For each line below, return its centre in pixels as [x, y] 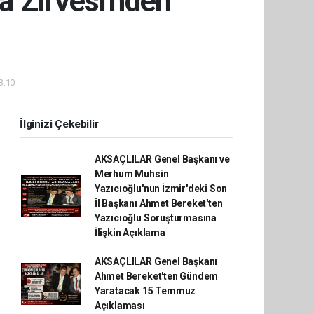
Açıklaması [120, 305]
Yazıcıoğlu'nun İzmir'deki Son [161, 188]
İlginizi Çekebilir [59, 124]
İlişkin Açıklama [130, 232]
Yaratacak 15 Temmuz [145, 291]
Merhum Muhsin [131, 173]
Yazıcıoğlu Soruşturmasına [156, 218]
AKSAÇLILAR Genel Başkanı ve [162, 159]
